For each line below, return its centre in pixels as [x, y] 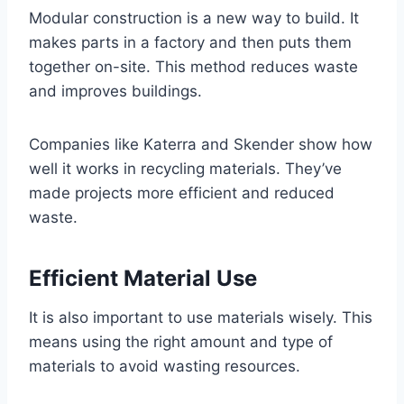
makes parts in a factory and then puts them [190, 42]
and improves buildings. [115, 91]
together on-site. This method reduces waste [193, 66]
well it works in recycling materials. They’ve [185, 168]
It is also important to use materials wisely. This [201, 317]
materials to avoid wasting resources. [165, 366]
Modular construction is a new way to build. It [194, 18]
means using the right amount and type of [181, 341]
